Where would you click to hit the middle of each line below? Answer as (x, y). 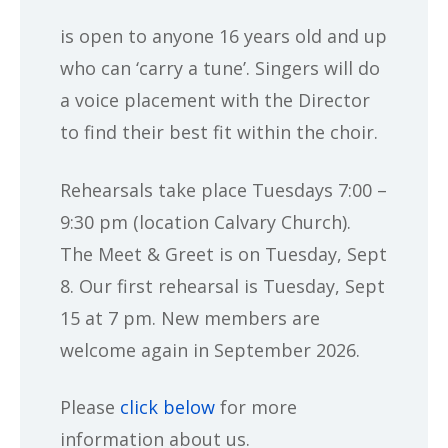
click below (167, 406)
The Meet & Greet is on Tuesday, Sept (223, 253)
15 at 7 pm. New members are (190, 317)
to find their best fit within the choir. (219, 132)
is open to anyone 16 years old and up (223, 36)
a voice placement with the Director (215, 100)
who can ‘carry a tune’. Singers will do (220, 68)
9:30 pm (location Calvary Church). (205, 221)
